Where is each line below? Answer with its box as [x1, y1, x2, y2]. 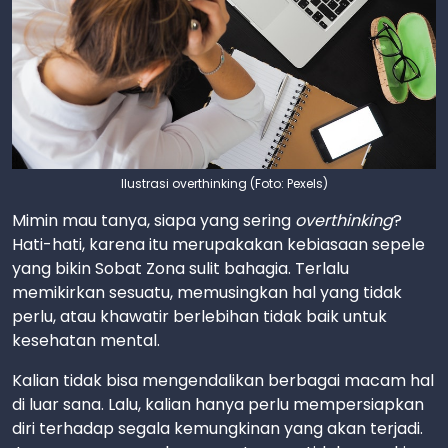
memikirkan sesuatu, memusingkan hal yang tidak [12, 281, 402, 304]
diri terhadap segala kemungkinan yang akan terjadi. [12, 417, 423, 440]
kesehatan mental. [12, 329, 160, 352]
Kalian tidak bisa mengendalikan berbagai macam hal [12, 369, 434, 392]
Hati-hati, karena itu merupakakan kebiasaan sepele [12, 233, 425, 256]
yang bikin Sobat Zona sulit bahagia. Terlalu [12, 257, 349, 280]
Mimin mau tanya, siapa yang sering [12, 209, 295, 232]
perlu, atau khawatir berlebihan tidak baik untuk [12, 305, 387, 328]
